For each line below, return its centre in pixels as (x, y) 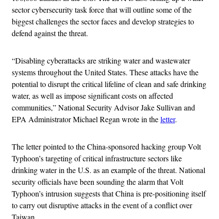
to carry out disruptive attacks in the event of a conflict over (102, 205)
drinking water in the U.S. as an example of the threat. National (109, 170)
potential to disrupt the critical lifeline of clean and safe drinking (109, 84)
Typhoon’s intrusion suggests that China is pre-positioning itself (109, 193)
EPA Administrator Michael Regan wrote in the (86, 119)
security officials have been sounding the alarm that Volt (98, 181)
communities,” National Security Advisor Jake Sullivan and (103, 107)
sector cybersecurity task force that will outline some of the (102, 9)
